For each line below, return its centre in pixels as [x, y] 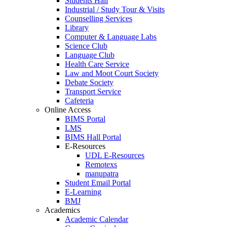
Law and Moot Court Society [112, 73]
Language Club [90, 55]
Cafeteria [79, 100]
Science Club [86, 46]
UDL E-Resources [115, 155]
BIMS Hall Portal [93, 137]
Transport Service [93, 91]
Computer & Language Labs [111, 36]
